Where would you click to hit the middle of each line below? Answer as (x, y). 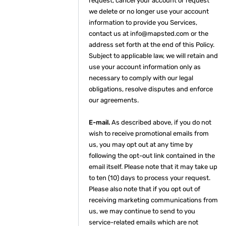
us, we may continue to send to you (142, 211)
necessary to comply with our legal (141, 78)
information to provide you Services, (143, 22)
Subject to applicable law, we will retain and (153, 56)
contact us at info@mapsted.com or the (149, 34)
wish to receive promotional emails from (149, 133)
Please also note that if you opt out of (145, 189)
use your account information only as (145, 67)
